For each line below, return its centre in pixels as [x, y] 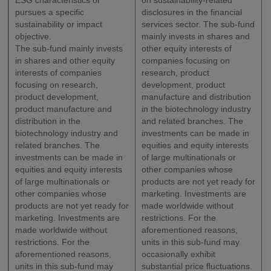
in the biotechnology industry [197, 109]
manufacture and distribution [197, 97]
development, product [184, 85]
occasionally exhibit [179, 254]
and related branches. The [193, 121]
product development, [57, 97]
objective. [34, 37]
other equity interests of [187, 49]
